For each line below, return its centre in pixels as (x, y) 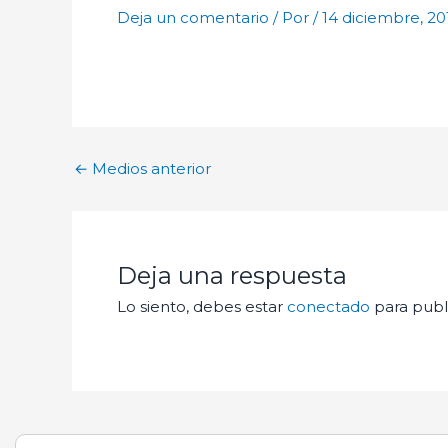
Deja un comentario (193, 18)
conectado (328, 307)
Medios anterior (149, 169)
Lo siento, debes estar (202, 307)
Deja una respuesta (232, 276)
